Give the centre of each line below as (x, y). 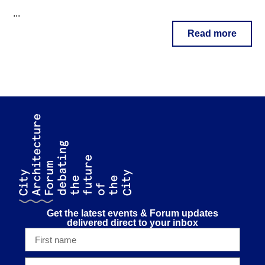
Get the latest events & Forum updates (132, 214)
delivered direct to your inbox (132, 223)
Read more (212, 34)
